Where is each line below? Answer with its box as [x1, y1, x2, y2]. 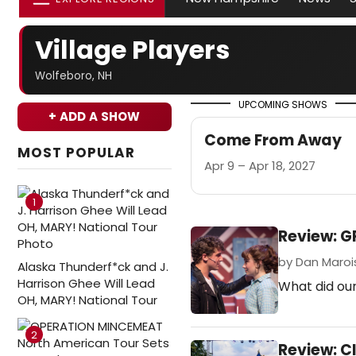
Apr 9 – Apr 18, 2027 [204, 157, 315, 175]
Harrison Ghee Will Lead [17, 275, 155, 292]
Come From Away [204, 130, 342, 152]
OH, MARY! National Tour [17, 292, 157, 308]
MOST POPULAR [17, 143, 136, 162]
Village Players [35, 32, 230, 68]
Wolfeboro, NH [35, 68, 112, 83]
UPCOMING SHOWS [238, 98, 327, 111]
